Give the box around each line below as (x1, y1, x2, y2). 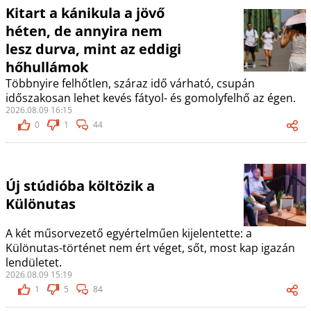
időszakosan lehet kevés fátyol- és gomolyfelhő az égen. (5, 90, 296, 106)
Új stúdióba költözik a (5, 176, 155, 196)
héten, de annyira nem (5, 22, 162, 41)
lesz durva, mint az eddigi (5, 40, 181, 59)
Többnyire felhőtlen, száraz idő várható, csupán (5, 76, 255, 92)
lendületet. (5, 255, 62, 271)
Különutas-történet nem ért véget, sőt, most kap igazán (5, 240, 295, 256)
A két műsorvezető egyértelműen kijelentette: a (5, 226, 252, 242)
